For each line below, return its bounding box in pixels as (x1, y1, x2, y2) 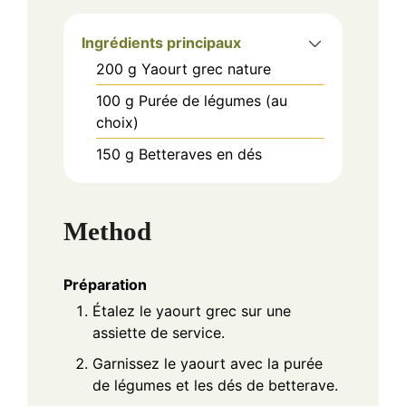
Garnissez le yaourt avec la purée (92, 353, 323, 372)
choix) (96, 113, 139, 132)
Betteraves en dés (139, 145, 262, 164)
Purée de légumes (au (139, 92, 287, 111)
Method (63, 216, 151, 246)
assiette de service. (92, 323, 225, 342)
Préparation (63, 275, 147, 294)
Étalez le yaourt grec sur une (92, 301, 291, 320)
